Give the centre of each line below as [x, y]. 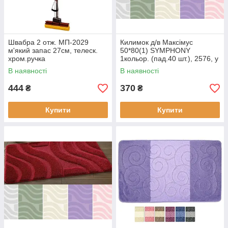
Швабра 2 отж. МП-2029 [48, 42]
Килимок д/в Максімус [156, 42]
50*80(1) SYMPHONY [155, 51]
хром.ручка [27, 59]
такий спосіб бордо [152, 67]
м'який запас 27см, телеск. [53, 51]
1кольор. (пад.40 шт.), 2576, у [169, 59]
